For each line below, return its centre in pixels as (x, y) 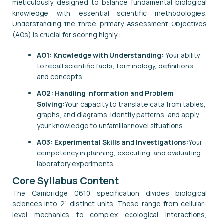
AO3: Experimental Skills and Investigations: (112, 142)
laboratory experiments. (76, 163)
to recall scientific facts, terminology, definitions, (116, 66)
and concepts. (60, 76)
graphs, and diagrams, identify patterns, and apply (118, 114)
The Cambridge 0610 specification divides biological (109, 193)
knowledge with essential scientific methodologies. (109, 13)
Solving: (51, 104)
